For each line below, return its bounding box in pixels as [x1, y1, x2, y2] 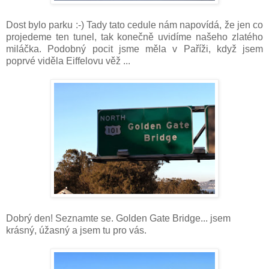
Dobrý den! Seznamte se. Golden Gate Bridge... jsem [6, 213, 231, 224]
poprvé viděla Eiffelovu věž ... [6, 56, 130, 67]
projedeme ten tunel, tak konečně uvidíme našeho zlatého [6, 32, 263, 43]
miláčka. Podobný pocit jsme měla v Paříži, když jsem [6, 44, 263, 55]
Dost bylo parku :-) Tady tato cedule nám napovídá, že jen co [6, 20, 263, 31]
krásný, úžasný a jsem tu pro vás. [6, 225, 147, 236]
